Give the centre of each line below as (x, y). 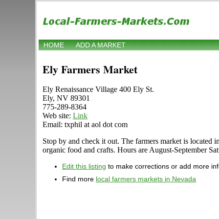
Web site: (58, 116)
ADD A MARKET (101, 45)
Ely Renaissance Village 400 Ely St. (98, 89)
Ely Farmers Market (90, 69)
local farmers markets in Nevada (146, 179)
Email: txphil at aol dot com (85, 125)
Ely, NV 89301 (66, 98)
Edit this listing (84, 166)
